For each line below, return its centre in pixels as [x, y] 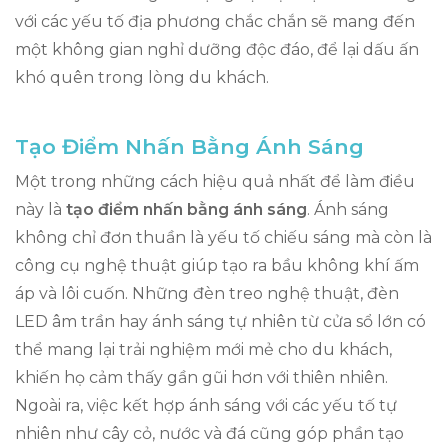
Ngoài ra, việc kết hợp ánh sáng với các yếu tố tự [206, 405]
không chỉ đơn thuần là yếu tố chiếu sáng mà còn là [223, 237]
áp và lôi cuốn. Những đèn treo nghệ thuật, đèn [207, 293]
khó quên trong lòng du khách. [142, 77]
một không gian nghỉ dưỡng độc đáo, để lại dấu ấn [217, 49]
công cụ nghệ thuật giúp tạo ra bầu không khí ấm [217, 265]
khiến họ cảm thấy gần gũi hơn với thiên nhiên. [201, 377]
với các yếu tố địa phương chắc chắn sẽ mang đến [215, 21]
